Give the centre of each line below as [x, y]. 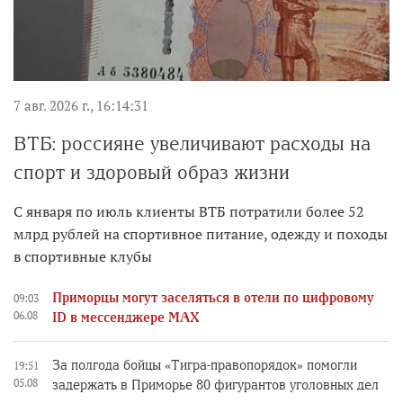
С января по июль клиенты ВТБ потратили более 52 [189, 212]
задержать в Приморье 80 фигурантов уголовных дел [215, 385]
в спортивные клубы [83, 257]
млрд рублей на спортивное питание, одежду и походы [201, 234]
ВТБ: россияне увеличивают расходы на [192, 144]
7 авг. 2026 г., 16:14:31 [81, 106]
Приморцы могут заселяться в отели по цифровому [213, 298]
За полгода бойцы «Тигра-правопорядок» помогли [205, 366]
